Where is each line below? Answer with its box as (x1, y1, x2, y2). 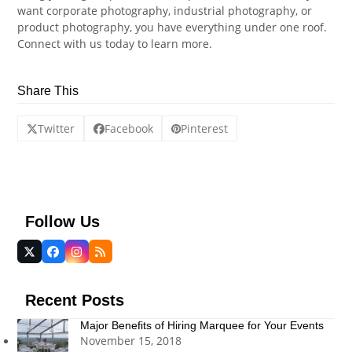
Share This (17, 83, 79, 97)
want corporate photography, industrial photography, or (17, 2, 313, 18)
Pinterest (181, 120, 229, 136)
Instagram (75, 247, 130, 264)
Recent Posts (25, 291, 125, 310)
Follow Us (25, 213, 101, 231)
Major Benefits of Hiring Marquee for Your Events (80, 319, 324, 332)
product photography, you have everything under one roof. (17, 19, 328, 35)
